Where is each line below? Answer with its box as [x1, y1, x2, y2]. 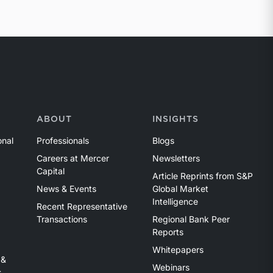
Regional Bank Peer [152, 214, 230, 225]
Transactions [36, 214, 87, 225]
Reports [152, 227, 183, 238]
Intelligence [152, 196, 198, 207]
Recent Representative [36, 201, 127, 212]
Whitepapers [152, 244, 204, 255]
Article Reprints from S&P [152, 171, 253, 182]
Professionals [36, 135, 89, 146]
